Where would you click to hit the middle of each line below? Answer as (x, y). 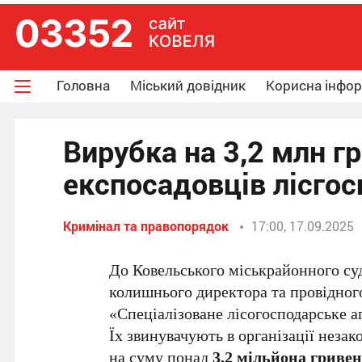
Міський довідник (188, 85)
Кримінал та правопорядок (146, 226)
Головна (83, 85)
